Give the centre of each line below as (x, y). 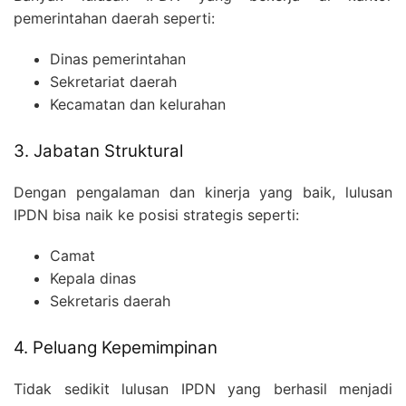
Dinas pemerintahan (118, 59)
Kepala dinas (93, 279)
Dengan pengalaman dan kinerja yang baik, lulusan (203, 193)
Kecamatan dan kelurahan (138, 105)
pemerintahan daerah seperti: (114, 19)
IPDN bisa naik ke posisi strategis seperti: (156, 215)
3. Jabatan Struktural (98, 151)
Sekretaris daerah (110, 301)
